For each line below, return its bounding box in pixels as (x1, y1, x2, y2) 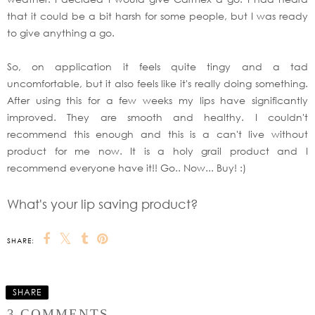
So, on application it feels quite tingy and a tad (7, 60, 308, 73)
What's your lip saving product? (7, 196, 198, 212)
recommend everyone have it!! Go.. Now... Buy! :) (7, 162, 246, 174)
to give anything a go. (7, 27, 115, 39)
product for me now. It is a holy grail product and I (7, 145, 308, 157)
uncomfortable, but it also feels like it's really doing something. (7, 77, 308, 90)
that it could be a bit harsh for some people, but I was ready (7, 10, 308, 22)
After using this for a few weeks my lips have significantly (7, 94, 308, 107)
